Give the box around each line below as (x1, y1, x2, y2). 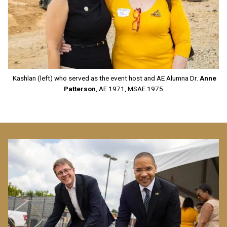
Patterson (64, 84, 96, 93)
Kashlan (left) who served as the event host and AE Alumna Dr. (11, 73, 200, 82)
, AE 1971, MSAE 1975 (96, 84, 163, 93)
